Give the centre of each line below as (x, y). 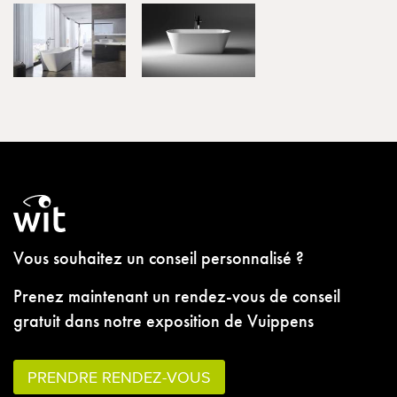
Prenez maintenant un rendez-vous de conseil (177, 296)
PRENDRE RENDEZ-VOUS (119, 377)
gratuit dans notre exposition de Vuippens (163, 320)
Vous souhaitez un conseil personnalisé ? (159, 257)
